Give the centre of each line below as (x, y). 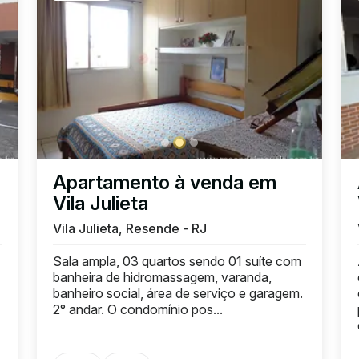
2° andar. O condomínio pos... (138, 309)
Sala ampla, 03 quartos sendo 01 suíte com (177, 261)
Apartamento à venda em (165, 182)
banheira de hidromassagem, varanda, (162, 277)
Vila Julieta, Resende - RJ (130, 228)
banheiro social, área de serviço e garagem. (178, 293)
